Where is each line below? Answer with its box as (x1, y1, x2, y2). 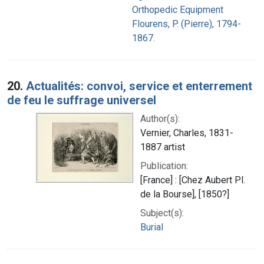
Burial (140, 221, 163, 233)
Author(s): (140, 113, 180, 124)
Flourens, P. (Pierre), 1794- (132, 18, 241, 29)
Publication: (140, 160, 188, 171)
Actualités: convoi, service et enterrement (26, 78, 252, 93)
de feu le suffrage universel (7, 93, 156, 107)
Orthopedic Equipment (132, 4, 223, 15)
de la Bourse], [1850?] (140, 188, 229, 200)
